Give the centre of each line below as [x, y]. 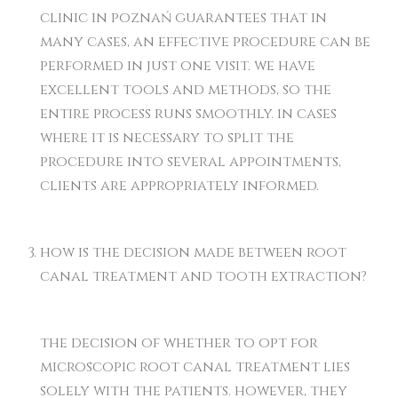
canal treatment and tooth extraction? [203, 276]
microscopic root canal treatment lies [195, 367]
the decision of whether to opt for [179, 343]
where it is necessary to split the [167, 138]
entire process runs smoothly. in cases [188, 114]
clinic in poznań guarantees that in [183, 18]
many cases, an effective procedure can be [205, 42]
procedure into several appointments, [191, 162]
